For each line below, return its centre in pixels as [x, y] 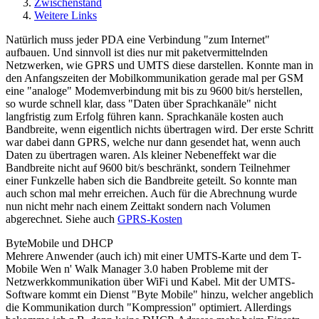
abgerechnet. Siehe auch [62, 219]
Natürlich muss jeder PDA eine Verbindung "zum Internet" [138, 39]
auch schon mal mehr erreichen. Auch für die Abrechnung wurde [151, 193]
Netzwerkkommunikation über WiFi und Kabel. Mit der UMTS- [150, 281]
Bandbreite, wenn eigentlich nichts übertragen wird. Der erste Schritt [159, 129]
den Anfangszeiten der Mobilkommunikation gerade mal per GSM [155, 78]
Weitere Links [66, 15]
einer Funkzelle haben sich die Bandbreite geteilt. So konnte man [151, 180]
